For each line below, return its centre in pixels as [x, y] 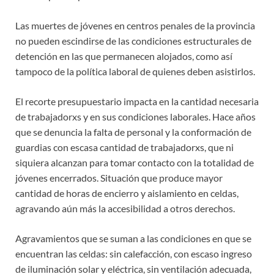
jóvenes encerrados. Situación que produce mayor [119, 178]
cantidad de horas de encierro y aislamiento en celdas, [127, 193]
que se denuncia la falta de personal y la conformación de [133, 132]
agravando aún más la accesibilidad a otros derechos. [125, 209]
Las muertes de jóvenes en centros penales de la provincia [135, 26]
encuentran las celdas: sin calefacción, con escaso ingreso [134, 254]
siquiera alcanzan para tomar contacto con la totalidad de [135, 163]
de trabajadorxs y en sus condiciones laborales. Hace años [135, 117]
